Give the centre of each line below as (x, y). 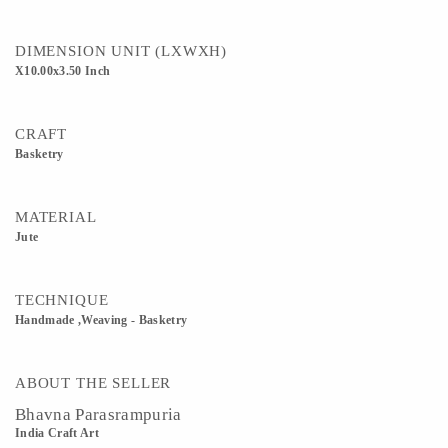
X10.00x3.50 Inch (63, 70)
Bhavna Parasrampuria (98, 414)
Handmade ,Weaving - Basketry (101, 319)
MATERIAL (56, 216)
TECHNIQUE (62, 299)
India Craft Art (57, 432)
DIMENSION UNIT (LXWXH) (121, 50)
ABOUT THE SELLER (93, 382)
